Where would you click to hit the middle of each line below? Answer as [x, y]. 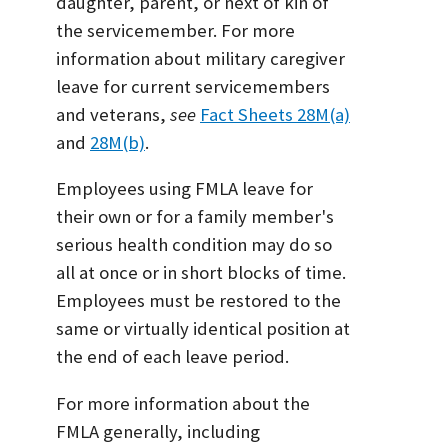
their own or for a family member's [195, 217]
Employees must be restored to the [198, 301]
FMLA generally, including [158, 431]
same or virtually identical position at [203, 329]
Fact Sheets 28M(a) [275, 114]
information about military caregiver [200, 58]
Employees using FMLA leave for [184, 189]
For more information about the [183, 403]
